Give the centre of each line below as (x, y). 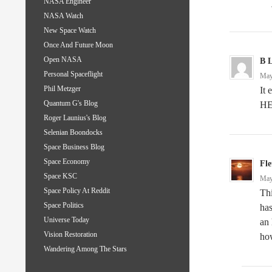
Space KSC (60, 176)
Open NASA (63, 60)
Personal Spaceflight (73, 74)
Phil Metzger (62, 89)
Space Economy (67, 162)
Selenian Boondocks (73, 133)
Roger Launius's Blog (75, 118)
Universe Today (66, 220)
